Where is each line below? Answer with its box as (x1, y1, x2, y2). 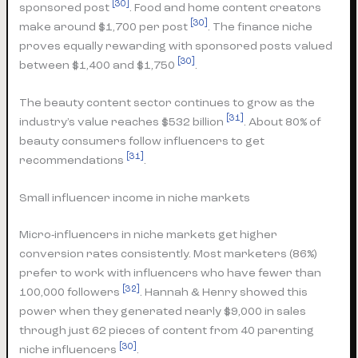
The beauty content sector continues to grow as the (19, 95, 316, 109)
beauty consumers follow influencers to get (19, 133, 265, 148)
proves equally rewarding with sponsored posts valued (19, 38, 333, 53)
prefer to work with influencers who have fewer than (19, 266, 322, 280)
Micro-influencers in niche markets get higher (19, 228, 278, 242)
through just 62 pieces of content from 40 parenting (19, 324, 315, 338)
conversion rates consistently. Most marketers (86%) (19, 247, 318, 261)
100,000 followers (19, 285, 123, 300)
